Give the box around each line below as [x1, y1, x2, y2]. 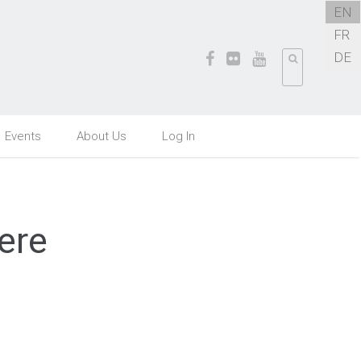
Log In [162, 129, 195, 143]
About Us [77, 129, 127, 143]
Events [5, 129, 41, 143]
